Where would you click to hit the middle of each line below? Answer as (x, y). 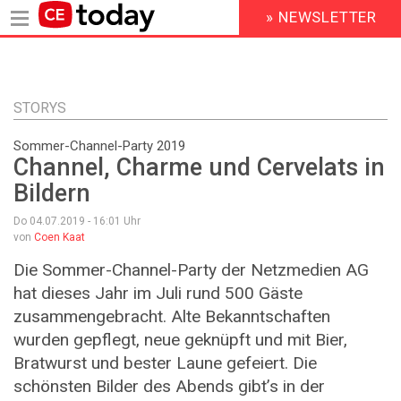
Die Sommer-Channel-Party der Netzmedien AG (191, 270)
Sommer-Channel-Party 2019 (99, 146)
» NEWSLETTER (322, 17)
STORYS (40, 108)
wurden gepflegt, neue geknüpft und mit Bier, (180, 340)
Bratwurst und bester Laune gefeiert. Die (165, 363)
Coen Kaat (60, 238)
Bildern (52, 194)
